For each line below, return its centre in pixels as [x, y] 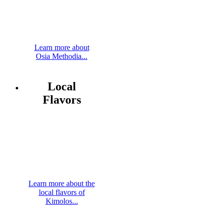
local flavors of [62, 192]
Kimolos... [62, 201]
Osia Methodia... [62, 56]
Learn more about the [62, 184]
